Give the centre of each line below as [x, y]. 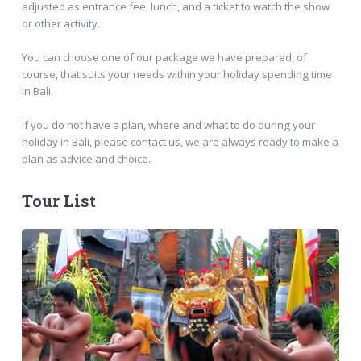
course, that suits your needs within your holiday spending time [176, 74]
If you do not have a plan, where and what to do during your [168, 124]
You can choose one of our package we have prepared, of [164, 57]
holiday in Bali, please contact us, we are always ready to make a [180, 141]
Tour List [58, 201]
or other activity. [60, 23]
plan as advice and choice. [86, 158]
